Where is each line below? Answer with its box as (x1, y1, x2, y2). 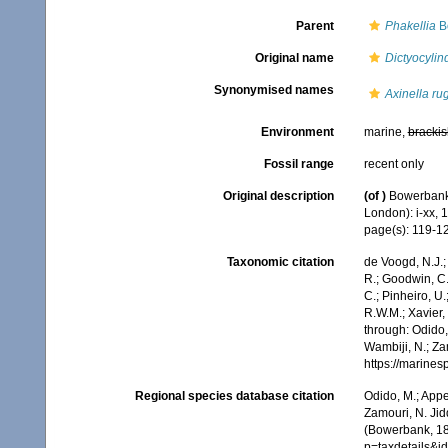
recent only (363, 157, 424, 171)
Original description (222, 189, 334, 203)
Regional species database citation (134, 389, 334, 404)
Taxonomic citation (226, 255, 334, 270)
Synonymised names (213, 83, 334, 97)
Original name (254, 51, 334, 65)
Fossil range (263, 157, 334, 171)
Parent (295, 19, 334, 33)
